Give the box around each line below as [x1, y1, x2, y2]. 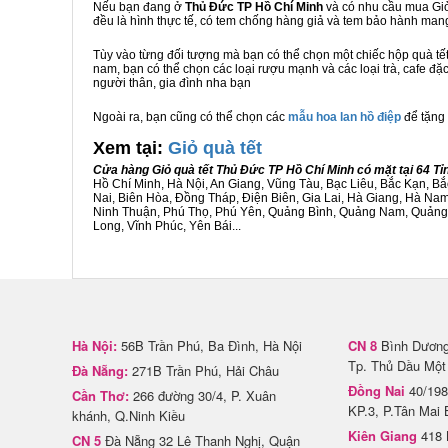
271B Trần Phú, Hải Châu [128, 361, 279, 380]
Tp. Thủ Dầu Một [348, 356, 446, 375]
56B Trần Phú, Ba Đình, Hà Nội [117, 336, 302, 355]
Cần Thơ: [72, 386, 129, 405]
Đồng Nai [348, 381, 405, 400]
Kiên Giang [348, 426, 417, 445]
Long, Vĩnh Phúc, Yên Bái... [93, 219, 241, 233]
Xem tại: [93, 138, 168, 158]
